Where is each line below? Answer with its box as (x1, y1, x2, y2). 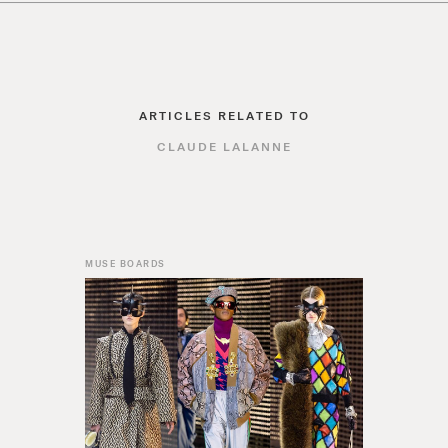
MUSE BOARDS (85, 258, 166, 269)
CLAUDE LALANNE (156, 139, 292, 153)
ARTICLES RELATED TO (138, 108, 310, 122)
